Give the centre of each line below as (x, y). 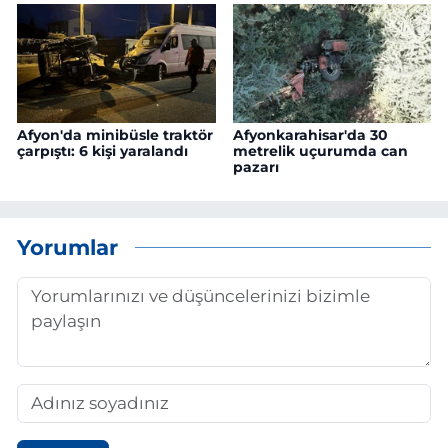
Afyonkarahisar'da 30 (310, 135)
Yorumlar (67, 246)
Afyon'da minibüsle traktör (115, 135)
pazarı (255, 167)
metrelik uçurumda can (320, 151)
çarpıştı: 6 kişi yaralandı (102, 151)
